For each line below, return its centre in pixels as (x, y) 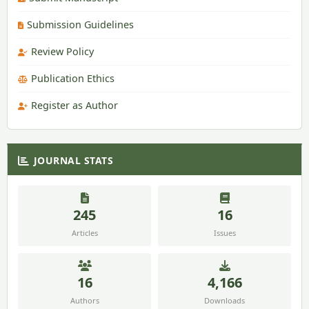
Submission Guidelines (80, 24)
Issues (225, 232)
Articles (84, 232)
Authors (84, 300)
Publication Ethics (73, 78)
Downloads (225, 300)
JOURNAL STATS (73, 160)
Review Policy (62, 51)
